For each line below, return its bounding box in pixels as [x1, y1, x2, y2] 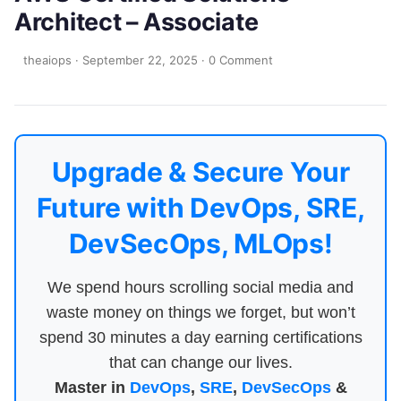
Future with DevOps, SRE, [36, 192, 365, 224]
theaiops [23, 53, 72, 67]
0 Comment [209, 53, 273, 67]
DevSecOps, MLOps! [68, 227, 333, 260]
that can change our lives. [108, 354, 293, 371]
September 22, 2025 [82, 53, 198, 67]
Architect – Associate [14, 7, 259, 36]
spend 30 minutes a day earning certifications [38, 328, 363, 346]
